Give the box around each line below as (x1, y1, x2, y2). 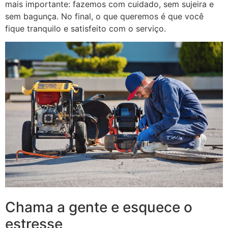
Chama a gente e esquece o (5, 198, 192, 216)
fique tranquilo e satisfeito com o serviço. (5, 23, 166, 34)
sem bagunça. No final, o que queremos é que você (5, 11, 204, 22)
